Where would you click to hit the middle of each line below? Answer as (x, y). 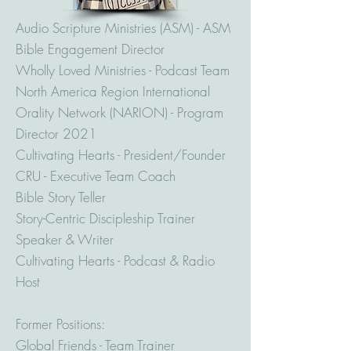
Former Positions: (60, 324)
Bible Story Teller (61, 197)
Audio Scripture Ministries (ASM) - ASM (123, 28)
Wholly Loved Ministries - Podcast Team (123, 70)
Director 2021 (56, 134)
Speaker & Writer (65, 239)
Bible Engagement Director (90, 49)
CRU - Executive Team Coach (96, 176)
